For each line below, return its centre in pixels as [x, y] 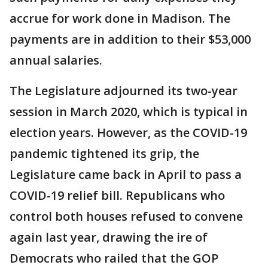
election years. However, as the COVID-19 [128, 133]
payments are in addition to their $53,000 [130, 39]
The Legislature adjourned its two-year [124, 91]
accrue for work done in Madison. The [120, 18]
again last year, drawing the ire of [109, 237]
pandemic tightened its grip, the [104, 153]
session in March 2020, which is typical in [129, 112]
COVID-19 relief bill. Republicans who [117, 195]
